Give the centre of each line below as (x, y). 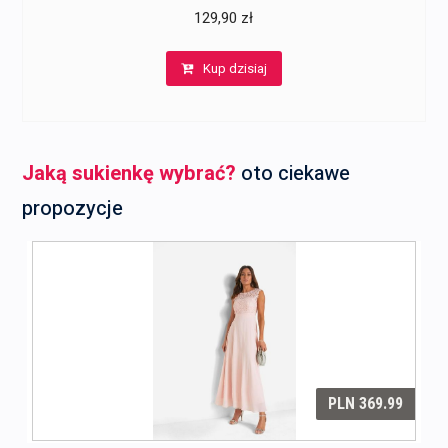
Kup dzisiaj (234, 69)
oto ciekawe (292, 174)
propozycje (72, 209)
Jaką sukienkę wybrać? (128, 174)
